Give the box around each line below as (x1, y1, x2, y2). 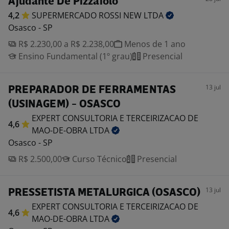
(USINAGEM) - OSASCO (8, 99, 121, 110)
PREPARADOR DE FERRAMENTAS (8, 85, 176, 96)
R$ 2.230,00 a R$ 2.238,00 (16, 38, 114, 50)
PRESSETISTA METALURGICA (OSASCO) (8, 188, 200, 198)
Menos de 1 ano (122, 38, 186, 50)
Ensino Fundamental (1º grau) (16, 51, 132, 62)
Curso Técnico (70, 153, 127, 165)
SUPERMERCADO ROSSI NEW (32, 10, 144, 21)
